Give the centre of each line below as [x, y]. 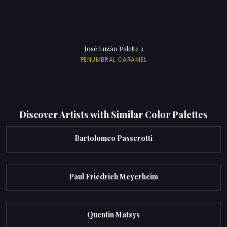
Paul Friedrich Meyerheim [113, 176]
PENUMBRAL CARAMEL [113, 60]
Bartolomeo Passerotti [113, 138]
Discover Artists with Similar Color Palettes [113, 114]
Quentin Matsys [113, 214]
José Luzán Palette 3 [113, 49]
